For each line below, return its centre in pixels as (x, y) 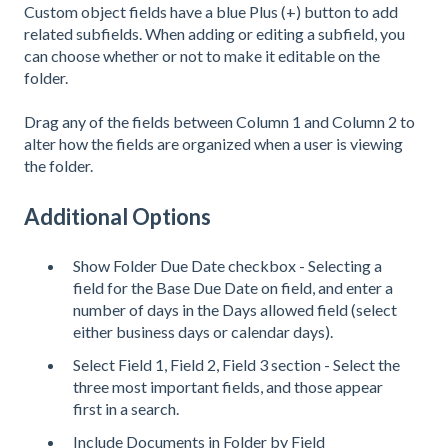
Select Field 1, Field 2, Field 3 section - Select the (236, 365)
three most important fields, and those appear (228, 387)
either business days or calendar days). (203, 331)
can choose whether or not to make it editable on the (202, 55)
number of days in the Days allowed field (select (235, 309)
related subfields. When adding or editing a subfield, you (214, 33)
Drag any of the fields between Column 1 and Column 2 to (219, 122)
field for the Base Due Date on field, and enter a (233, 287)
